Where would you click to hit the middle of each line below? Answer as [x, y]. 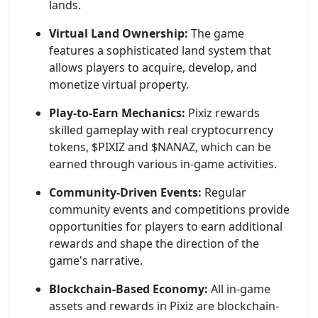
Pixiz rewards [223, 113]
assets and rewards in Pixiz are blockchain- [164, 306]
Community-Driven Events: [125, 193]
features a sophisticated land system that [160, 51]
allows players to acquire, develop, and [153, 68]
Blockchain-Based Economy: [128, 289]
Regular [224, 193]
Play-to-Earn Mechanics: [117, 113]
